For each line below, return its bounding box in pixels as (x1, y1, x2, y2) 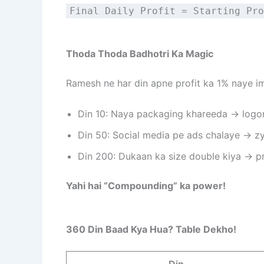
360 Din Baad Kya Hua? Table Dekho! (66, 223, 236, 235)
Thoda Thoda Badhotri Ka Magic (66, 48, 213, 60)
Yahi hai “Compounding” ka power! (66, 179, 226, 192)
